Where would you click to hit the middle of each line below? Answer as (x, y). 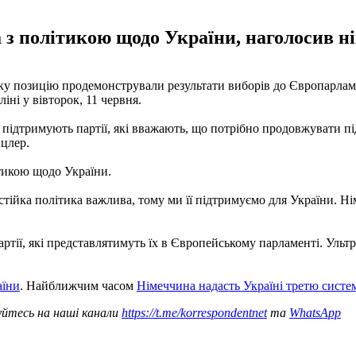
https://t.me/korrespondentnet (194, 312)
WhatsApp (315, 312)
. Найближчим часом (78, 285)
